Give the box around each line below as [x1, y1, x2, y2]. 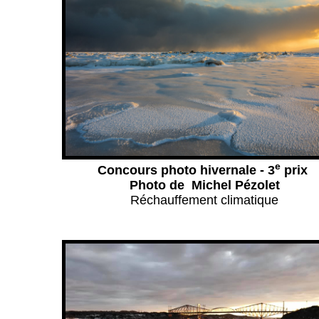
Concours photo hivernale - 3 [98, 163, 275, 177]
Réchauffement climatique [130, 193, 278, 207]
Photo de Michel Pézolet [129, 178, 280, 192]
